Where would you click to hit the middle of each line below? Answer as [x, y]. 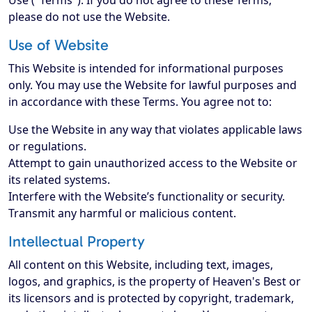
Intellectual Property [77, 242]
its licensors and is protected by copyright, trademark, [151, 298]
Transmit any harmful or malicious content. [122, 213]
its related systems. [59, 180]
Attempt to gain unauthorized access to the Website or [153, 163]
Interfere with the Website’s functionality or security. [147, 197]
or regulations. [47, 147]
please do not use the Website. [89, 17]
